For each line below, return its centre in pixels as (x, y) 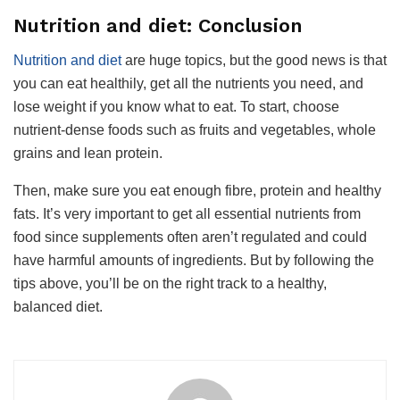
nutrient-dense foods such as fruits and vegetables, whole (195, 129)
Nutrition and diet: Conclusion (158, 25)
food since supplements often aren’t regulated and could (190, 237)
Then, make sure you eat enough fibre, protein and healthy (197, 190)
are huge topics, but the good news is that (254, 60)
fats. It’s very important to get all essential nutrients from (187, 213)
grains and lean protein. (88, 153)
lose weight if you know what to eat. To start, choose (176, 106)
